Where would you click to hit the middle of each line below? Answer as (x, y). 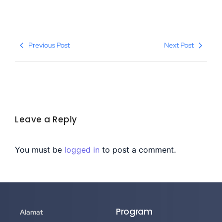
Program (134, 212)
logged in (82, 149)
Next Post (179, 45)
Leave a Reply (46, 119)
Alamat (31, 212)
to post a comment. (138, 149)
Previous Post (49, 45)
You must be (40, 149)
